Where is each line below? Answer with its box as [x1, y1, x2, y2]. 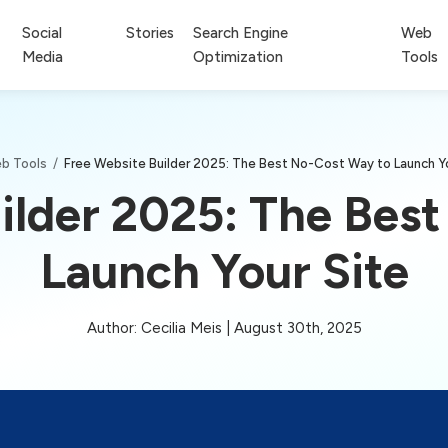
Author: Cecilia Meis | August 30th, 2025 [86, 318, 362, 337]
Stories [126, 23, 175, 42]
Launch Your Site [39, 241, 409, 300]
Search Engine [193, 23, 289, 42]
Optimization [193, 47, 284, 66]
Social [22, 23, 63, 42]
